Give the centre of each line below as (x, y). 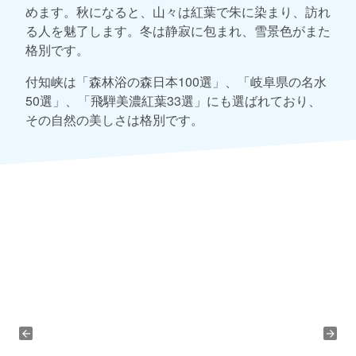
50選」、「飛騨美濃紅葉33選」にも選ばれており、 (173, 101)
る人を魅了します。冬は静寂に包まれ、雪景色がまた (178, 31)
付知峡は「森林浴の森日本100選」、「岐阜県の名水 (176, 82)
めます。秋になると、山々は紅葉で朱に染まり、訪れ (178, 12)
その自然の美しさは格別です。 (114, 120)
